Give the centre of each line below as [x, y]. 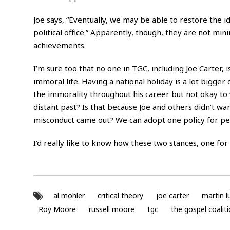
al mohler [69, 195]
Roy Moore [57, 209]
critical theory [120, 195]
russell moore [111, 209]
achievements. [59, 45]
